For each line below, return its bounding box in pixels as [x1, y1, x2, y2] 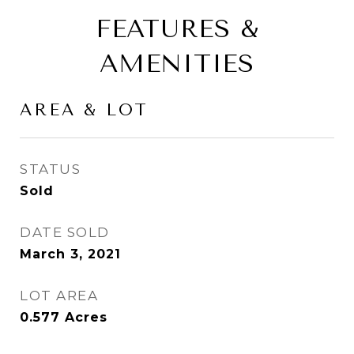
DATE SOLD [20, 224, 110, 240]
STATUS [20, 161, 81, 177]
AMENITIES [100, 49, 254, 78]
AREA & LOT [20, 100, 149, 119]
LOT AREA [20, 288, 98, 303]
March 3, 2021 [20, 247, 121, 262]
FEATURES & [95, 14, 259, 43]
